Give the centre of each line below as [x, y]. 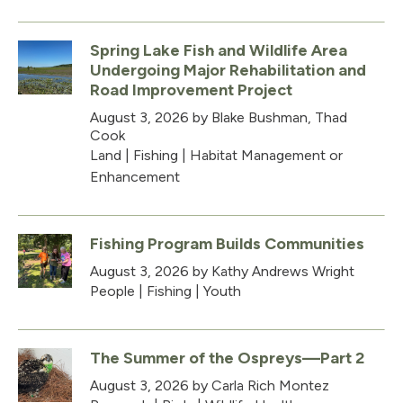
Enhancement [135, 176]
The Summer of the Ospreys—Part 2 [227, 358]
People [112, 291]
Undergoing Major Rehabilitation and [228, 70]
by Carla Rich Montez [259, 385]
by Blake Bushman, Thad [268, 117]
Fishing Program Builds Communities [227, 243]
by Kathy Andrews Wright [272, 271]
